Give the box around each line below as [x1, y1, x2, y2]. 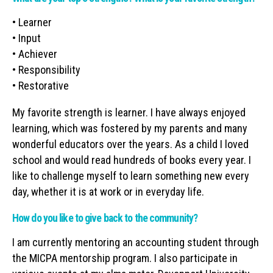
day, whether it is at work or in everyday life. [12, 185, 204, 198]
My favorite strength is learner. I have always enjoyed [12, 105, 246, 119]
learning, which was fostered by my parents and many [12, 121, 247, 135]
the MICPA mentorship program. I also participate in [12, 251, 238, 264]
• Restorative [12, 79, 69, 92]
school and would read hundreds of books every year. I [12, 153, 251, 166]
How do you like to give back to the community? [12, 211, 198, 224]
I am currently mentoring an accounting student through [12, 235, 259, 249]
